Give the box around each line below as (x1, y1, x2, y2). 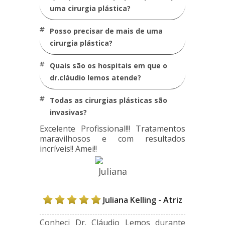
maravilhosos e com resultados (40, 133, 185, 144)
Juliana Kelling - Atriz (103, 194, 182, 205)
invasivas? (50, 107, 87, 117)
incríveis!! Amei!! (40, 143, 97, 154)
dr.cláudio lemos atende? (50, 73, 141, 82)
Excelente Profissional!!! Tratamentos (40, 123, 185, 134)
